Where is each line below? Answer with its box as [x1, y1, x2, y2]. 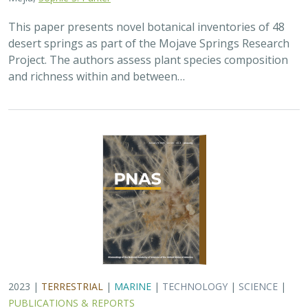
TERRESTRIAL [41, 280, 103, 293]
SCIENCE [239, 280, 278, 293]
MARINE [114, 280, 151, 293]
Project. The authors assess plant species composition [8, 52, 288, 67]
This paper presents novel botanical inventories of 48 [8, 19, 285, 34]
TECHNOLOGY [162, 280, 228, 293]
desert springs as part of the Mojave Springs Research [8, 36, 289, 51]
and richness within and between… [8, 69, 185, 84]
